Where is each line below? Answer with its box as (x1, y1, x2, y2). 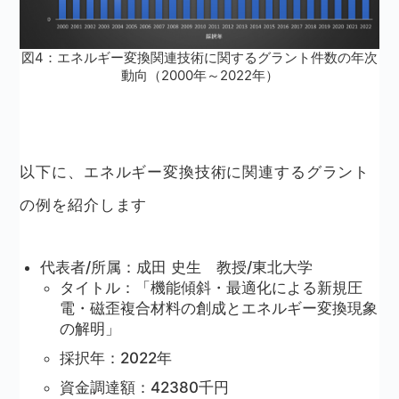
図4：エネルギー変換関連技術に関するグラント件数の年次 (21, 49, 378, 67)
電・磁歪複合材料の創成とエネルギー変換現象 (59, 299, 378, 318)
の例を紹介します (20, 196, 148, 215)
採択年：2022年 (59, 349, 172, 368)
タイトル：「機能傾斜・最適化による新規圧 (59, 279, 362, 297)
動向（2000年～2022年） (120, 67, 279, 85)
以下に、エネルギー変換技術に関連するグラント (20, 163, 370, 182)
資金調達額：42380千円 (59, 379, 229, 397)
